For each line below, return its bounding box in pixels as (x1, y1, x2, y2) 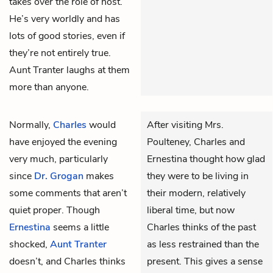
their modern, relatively (147, 186, 246, 200)
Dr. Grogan (34, 169, 83, 183)
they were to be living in (147, 169, 249, 183)
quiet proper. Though (9, 203, 100, 217)
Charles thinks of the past (147, 220, 256, 234)
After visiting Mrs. (147, 118, 224, 132)
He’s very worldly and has (9, 12, 120, 26)
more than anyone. (9, 80, 89, 94)
